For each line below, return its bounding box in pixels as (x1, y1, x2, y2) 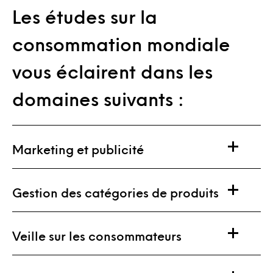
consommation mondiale (12, 36, 230, 51)
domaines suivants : (12, 91, 184, 106)
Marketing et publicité (12, 144, 144, 154)
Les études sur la (12, 9, 157, 24)
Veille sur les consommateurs (12, 230, 182, 241)
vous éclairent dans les (12, 63, 213, 79)
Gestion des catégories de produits (12, 187, 219, 197)
